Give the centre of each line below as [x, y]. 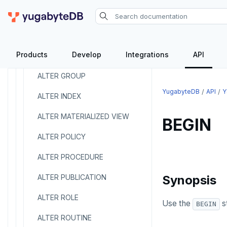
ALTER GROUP [62, 76]
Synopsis [189, 180]
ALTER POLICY [62, 137]
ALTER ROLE [58, 197]
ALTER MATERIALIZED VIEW [83, 116]
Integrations [147, 54]
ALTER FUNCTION [67, 55]
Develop [87, 54]
